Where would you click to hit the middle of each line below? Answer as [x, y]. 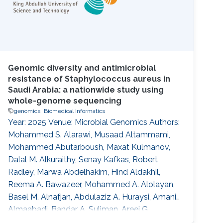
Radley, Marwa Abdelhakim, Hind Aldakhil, [84, 172]
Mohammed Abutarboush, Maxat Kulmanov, [89, 147]
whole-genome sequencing [65, 101]
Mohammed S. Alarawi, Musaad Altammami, [89, 134]
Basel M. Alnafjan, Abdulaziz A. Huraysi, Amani [92, 197]
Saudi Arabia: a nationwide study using [86, 90]
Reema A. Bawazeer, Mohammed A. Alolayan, [92, 184]
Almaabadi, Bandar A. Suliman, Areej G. [79, 209]
